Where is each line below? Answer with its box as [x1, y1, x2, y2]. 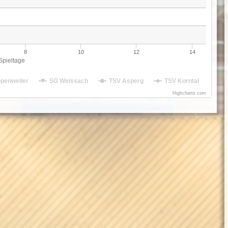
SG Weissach [49, 77, 88, 84]
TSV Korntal [164, 77, 199, 84]
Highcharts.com [173, 91, 206, 96]
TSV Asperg [109, 77, 144, 84]
